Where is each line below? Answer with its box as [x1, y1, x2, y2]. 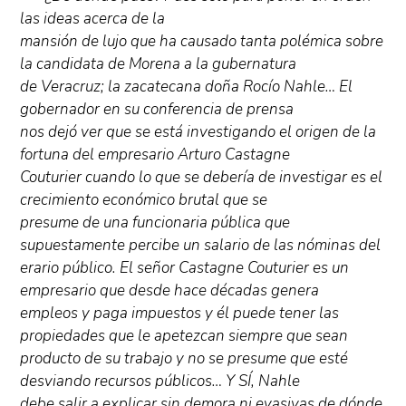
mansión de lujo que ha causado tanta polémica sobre [20, 30, 384, 52]
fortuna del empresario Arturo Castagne [20, 143, 291, 165]
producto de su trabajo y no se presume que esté [20, 347, 349, 369]
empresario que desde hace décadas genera [20, 279, 320, 301]
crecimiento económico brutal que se [20, 188, 268, 210]
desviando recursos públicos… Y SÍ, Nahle [20, 370, 301, 391]
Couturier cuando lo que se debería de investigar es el [20, 166, 383, 188]
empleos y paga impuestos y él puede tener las [20, 302, 340, 324]
